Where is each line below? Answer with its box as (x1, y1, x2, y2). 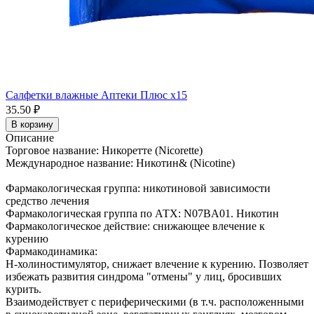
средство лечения (6, 195, 89, 207)
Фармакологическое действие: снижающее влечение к (6, 220, 265, 232)
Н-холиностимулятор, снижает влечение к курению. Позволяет (6, 258, 308, 270)
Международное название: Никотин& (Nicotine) (6, 157, 235, 169)
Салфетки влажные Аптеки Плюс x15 (6, 89, 187, 101)
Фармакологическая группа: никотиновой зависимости (6, 182, 271, 194)
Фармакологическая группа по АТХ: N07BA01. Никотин (6, 207, 279, 219)
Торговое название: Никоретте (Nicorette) (6, 144, 203, 156)
